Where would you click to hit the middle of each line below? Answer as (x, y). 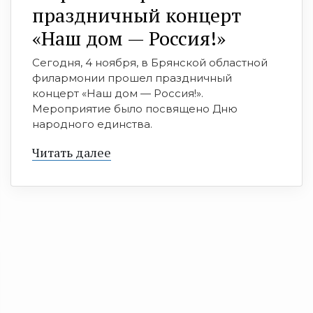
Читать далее (72, 152)
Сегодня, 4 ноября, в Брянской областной (150, 62)
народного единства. (92, 124)
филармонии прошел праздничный (132, 78)
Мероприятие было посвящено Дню (135, 108)
